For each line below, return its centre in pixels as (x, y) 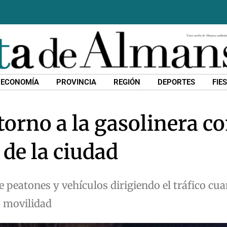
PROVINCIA (77, 82)
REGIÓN (127, 82)
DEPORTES (177, 82)
